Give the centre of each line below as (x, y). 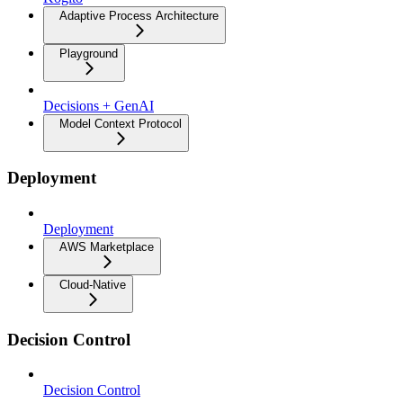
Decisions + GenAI (99, 105)
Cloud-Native (93, 284)
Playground (89, 53)
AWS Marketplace (107, 246)
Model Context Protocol (121, 123)
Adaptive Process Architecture (139, 15)
